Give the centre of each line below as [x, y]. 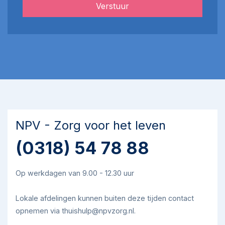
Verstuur [113, 6]
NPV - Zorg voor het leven [91, 125]
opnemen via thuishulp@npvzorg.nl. [76, 211]
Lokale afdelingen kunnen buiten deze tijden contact [105, 198]
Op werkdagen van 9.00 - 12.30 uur [75, 173]
